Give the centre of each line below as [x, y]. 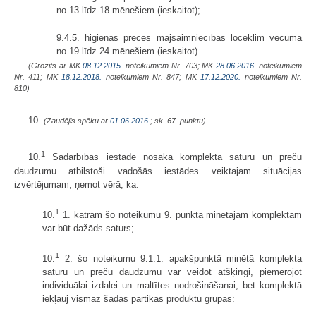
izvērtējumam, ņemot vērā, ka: [77, 184]
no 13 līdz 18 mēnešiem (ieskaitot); [128, 11]
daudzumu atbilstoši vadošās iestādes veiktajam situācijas [158, 171]
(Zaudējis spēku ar [77, 121]
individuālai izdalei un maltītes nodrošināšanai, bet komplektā [172, 286]
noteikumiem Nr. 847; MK [151, 77]
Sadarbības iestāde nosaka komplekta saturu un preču [174, 157]
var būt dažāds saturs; [88, 229]
